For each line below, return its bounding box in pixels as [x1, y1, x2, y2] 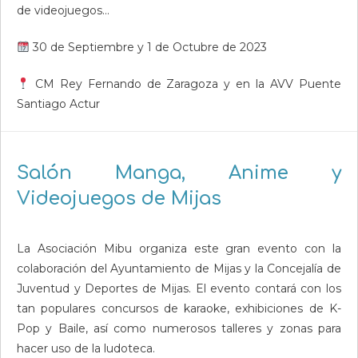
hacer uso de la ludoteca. [17, 341, 155, 356]
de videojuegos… [17, 3, 109, 18]
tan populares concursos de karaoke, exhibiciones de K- [17, 301, 341, 316]
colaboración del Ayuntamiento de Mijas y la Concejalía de [17, 261, 341, 276]
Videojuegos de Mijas [17, 188, 221, 209]
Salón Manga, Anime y [17, 162, 341, 183]
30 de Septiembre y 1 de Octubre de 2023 [29, 40, 267, 54]
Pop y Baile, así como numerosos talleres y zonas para [17, 321, 341, 336]
